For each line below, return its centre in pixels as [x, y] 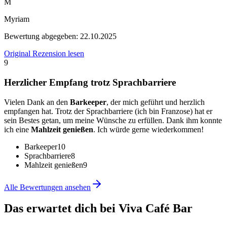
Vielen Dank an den [37, 102]
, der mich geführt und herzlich [156, 102]
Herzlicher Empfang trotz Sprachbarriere [90, 82]
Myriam [17, 19]
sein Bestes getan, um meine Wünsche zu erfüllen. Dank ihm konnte [113, 120]
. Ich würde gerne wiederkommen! [148, 129]
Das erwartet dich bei [61, 209]
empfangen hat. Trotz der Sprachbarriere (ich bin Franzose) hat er [108, 111]
